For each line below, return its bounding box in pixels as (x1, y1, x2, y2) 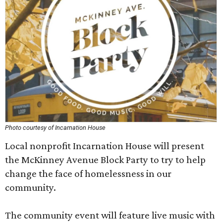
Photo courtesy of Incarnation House (5, 124, 106, 131)
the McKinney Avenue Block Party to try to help (5, 154, 206, 166)
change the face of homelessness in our (5, 167, 171, 179)
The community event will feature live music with (5, 209, 215, 221)
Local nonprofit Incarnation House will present (5, 140, 204, 152)
